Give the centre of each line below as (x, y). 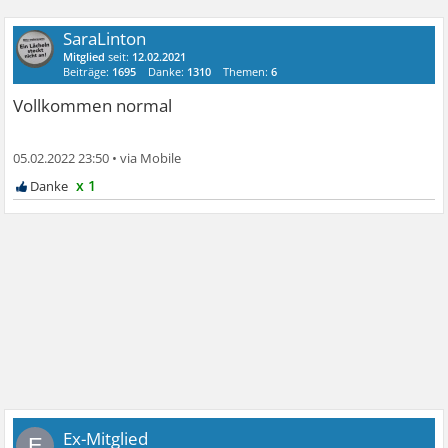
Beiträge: (88, 71)
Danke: (168, 71)
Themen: (247, 71)
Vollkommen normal (93, 105)
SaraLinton (105, 38)
